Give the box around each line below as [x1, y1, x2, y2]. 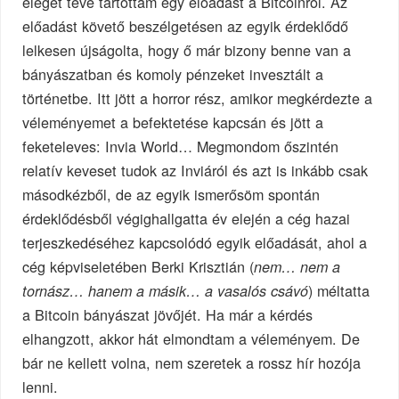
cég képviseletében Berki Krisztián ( [22, 256, 255, 278]
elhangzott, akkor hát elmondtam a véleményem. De [22, 328, 361, 350]
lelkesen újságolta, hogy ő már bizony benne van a [22, 39, 352, 61]
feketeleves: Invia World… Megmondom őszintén [22, 135, 339, 158]
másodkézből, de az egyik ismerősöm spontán [22, 183, 321, 206]
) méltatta [308, 280, 370, 302]
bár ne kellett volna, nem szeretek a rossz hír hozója [22, 352, 362, 374]
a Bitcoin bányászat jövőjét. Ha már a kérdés [22, 304, 313, 326]
